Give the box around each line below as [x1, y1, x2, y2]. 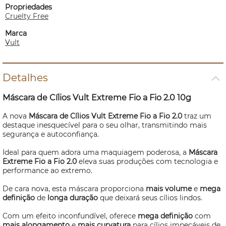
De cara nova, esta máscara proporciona [3, 184, 146, 193]
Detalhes [3, 72, 48, 84]
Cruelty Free [5, 12, 48, 21]
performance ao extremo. [3, 166, 92, 175]
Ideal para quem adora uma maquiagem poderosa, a [3, 148, 189, 157]
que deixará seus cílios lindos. [98, 193, 202, 202]
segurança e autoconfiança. [3, 130, 101, 139]
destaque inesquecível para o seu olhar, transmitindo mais [3, 121, 207, 130]
